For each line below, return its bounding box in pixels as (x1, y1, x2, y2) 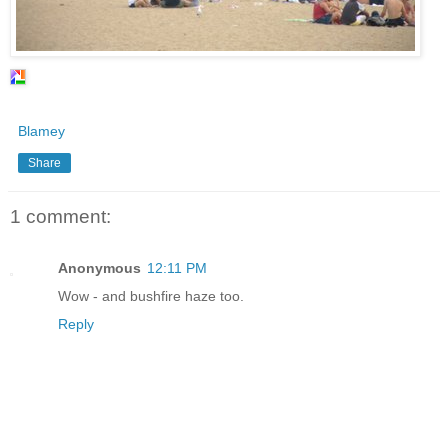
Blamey (18, 122, 65, 139)
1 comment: (10, 205, 111, 227)
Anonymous (58, 260, 141, 277)
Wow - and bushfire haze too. (58, 288, 244, 305)
